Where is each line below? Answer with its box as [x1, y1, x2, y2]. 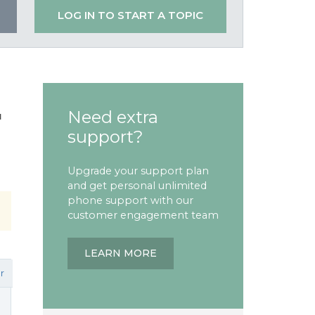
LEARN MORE [84, 247, 157, 259]
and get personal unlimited [67, 179, 207, 192]
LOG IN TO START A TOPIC [58, 8, 203, 22]
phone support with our [67, 194, 193, 207]
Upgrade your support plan [67, 165, 209, 177]
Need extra [67, 107, 158, 127]
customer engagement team [67, 209, 219, 221]
